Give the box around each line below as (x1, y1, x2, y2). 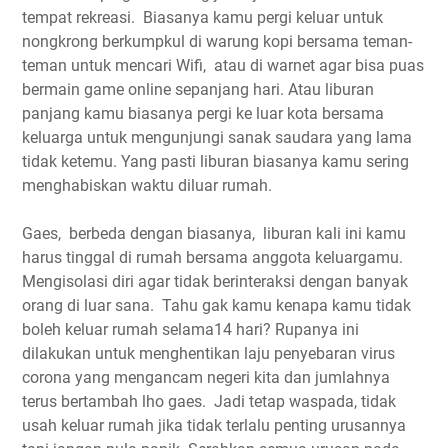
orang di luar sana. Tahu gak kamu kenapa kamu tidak (22, 295, 411, 315)
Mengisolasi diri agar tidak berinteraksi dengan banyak (22, 271, 408, 291)
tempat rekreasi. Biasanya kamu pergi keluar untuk (22, 7, 383, 27)
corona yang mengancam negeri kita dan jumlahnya (22, 367, 390, 387)
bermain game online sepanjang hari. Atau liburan (22, 79, 374, 99)
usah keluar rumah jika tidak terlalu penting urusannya (22, 415, 406, 435)
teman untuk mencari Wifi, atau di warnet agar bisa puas (22, 55, 424, 75)
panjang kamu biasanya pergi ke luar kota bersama (22, 103, 384, 123)
